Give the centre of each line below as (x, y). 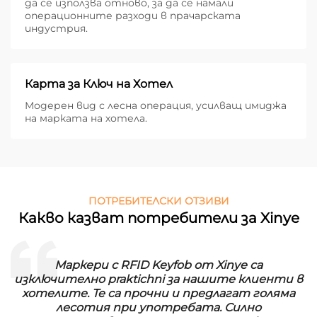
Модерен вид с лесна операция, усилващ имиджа (156, 106)
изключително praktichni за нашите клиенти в (158, 279)
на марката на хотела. (86, 119)
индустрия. (56, 29)
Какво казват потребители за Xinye (158, 218)
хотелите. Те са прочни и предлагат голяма (158, 294)
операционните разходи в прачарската (133, 16)
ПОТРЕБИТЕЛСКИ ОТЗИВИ (158, 201)
